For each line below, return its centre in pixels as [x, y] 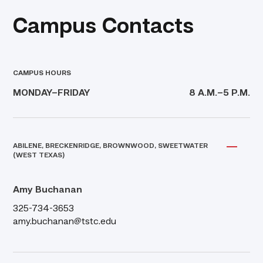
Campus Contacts [104, 28]
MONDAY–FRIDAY [52, 94]
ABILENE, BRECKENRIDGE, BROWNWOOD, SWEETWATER [111, 146]
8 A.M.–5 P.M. [219, 94]
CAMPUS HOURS [42, 74]
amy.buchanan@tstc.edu [65, 222]
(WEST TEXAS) [39, 156]
